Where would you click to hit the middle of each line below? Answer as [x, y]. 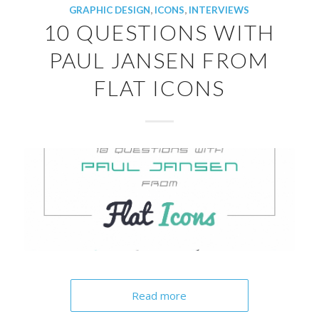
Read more [159, 296]
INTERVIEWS [219, 10]
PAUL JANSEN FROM [159, 59]
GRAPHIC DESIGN [110, 10]
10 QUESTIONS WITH [159, 32]
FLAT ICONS [159, 87]
